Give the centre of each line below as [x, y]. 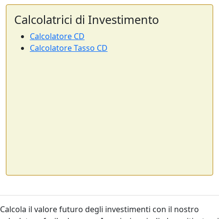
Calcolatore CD [57, 36]
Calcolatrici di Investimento [87, 20]
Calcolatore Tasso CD [69, 48]
